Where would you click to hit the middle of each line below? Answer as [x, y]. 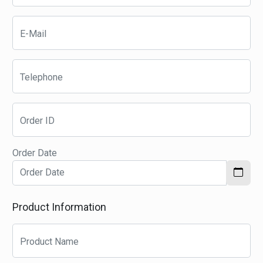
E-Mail [33, 33]
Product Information [60, 207]
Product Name [50, 241]
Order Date [35, 153]
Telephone [42, 77]
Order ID [38, 120]
